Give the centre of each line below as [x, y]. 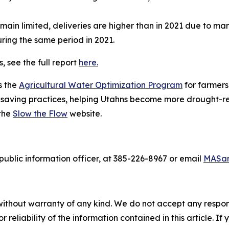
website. [87, 113]
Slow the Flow [40, 113]
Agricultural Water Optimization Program [101, 85]
